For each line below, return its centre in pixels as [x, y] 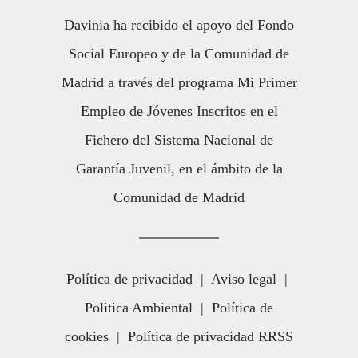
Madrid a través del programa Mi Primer [179, 82]
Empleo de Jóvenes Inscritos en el [179, 111]
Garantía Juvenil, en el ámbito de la [179, 168]
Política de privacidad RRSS [211, 336]
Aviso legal [244, 278]
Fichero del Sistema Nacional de [179, 139]
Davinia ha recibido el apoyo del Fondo [179, 24]
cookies [87, 336]
